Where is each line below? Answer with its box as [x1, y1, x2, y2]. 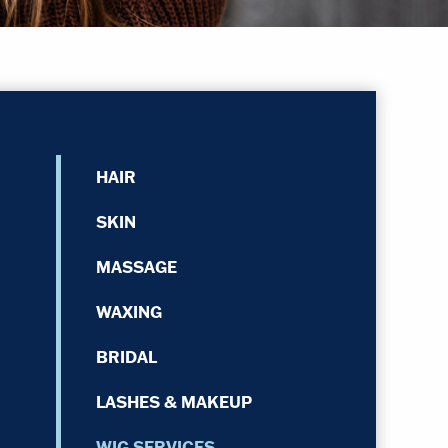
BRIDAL [96, 347, 158, 367]
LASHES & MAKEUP [96, 392, 253, 412]
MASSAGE [96, 257, 178, 277]
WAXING [96, 302, 163, 322]
